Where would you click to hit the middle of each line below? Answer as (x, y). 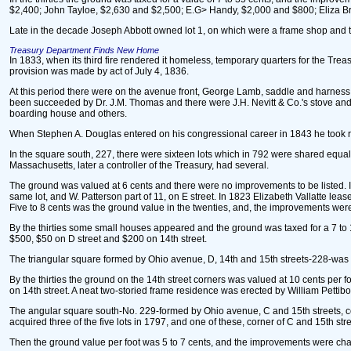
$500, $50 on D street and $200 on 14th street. (108, 239)
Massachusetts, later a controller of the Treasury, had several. (139, 165)
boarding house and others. (68, 114)
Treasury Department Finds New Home (84, 50)
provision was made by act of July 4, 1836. (99, 71)
